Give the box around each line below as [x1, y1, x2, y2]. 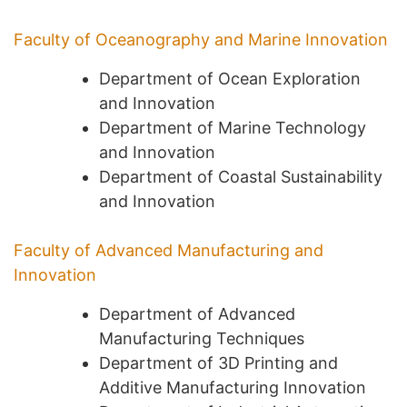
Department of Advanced [99, 303, 295, 323]
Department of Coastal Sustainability [99, 166, 382, 186]
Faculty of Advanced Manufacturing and [14, 240, 323, 260]
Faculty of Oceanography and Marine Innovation [14, 29, 388, 49]
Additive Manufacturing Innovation [99, 377, 366, 397]
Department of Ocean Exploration [99, 68, 361, 88]
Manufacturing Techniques [99, 328, 304, 348]
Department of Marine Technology [99, 117, 366, 137]
